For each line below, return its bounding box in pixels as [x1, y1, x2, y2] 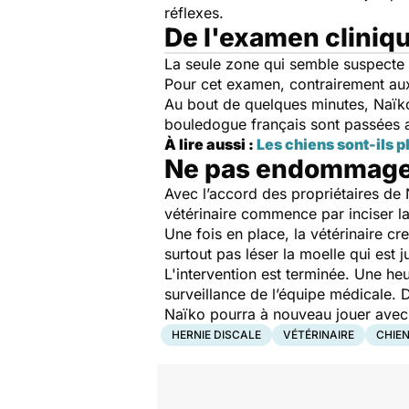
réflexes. [164, 4, 233, 22]
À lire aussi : [164, 135, 257, 153]
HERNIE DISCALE [172, 328, 261, 341]
